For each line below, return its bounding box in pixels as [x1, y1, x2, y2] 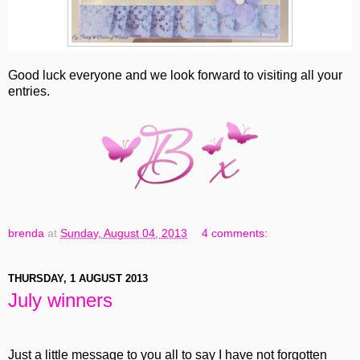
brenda [8, 227, 44, 240]
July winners [8, 289, 112, 312]
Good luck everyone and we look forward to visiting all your [8, 68, 342, 83]
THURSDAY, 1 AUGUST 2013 [8, 272, 148, 284]
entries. [8, 84, 50, 99]
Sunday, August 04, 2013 [60, 227, 187, 240]
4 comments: [202, 227, 268, 240]
